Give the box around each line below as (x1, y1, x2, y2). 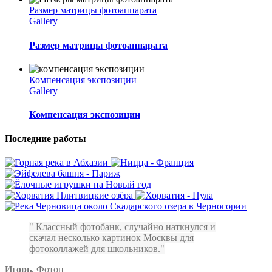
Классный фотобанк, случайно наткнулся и (33, 221, 216, 232)
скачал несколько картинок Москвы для (29, 232, 194, 243)
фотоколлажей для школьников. (29, 243, 160, 254)
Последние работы (5, 133, 86, 144)
